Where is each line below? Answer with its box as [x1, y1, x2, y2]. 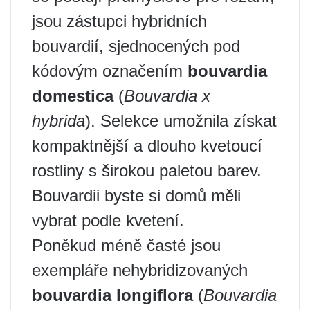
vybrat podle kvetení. [32, 211, 184, 230]
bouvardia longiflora [32, 286, 193, 305]
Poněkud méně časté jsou [32, 236, 221, 255]
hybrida [32, 111, 85, 131]
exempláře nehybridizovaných [32, 261, 248, 280]
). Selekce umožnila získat [85, 111, 277, 131]
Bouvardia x [124, 86, 210, 106]
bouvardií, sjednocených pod [32, 37, 240, 56]
